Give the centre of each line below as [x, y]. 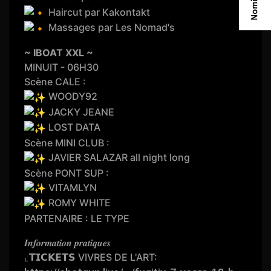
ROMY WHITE [79, 203]
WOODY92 [72, 96]
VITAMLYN [72, 187]
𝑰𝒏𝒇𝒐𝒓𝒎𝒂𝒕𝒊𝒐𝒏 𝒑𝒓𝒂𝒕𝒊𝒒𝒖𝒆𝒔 [68, 242]
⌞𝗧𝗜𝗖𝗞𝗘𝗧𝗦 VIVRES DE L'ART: [91, 257]
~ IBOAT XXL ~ [59, 53]
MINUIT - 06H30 [62, 67]
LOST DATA [73, 127]
